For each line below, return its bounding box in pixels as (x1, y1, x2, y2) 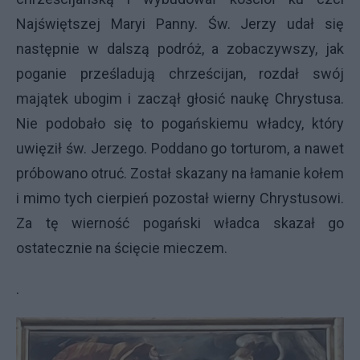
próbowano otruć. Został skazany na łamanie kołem (16, 165, 344, 182)
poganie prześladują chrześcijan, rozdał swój (16, 65, 344, 82)
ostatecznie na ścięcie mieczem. (16, 239, 227, 256)
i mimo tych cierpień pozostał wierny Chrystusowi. (16, 190, 344, 207)
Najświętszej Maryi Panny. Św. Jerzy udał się (16, 15, 344, 32)
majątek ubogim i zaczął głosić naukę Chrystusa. (16, 90, 344, 107)
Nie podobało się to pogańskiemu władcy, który (16, 115, 344, 132)
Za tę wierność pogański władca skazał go (16, 215, 344, 231)
